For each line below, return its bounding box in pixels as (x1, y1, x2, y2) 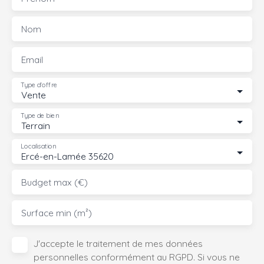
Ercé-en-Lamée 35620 (21, 150, 114, 163)
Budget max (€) (21, 176, 88, 189)
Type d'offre (21, 81, 57, 90)
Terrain (21, 120, 50, 132)
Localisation (21, 142, 56, 151)
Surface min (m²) (21, 207, 92, 219)
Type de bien (21, 111, 59, 120)
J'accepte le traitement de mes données (34, 237, 203, 250)
